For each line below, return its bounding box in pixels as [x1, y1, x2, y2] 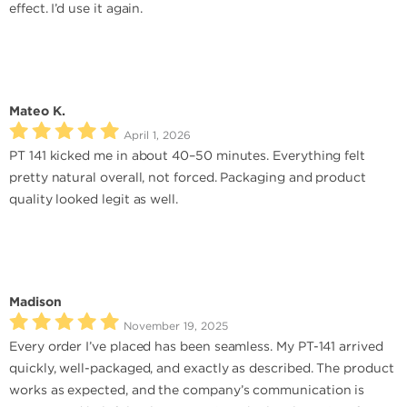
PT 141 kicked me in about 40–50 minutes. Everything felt [9, 148, 366, 164]
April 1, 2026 [124, 129, 191, 143]
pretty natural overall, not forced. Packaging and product [9, 170, 367, 186]
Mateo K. [9, 104, 65, 120]
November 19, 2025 [124, 320, 228, 333]
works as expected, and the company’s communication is [9, 382, 365, 399]
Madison [9, 294, 62, 311]
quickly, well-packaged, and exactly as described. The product [9, 361, 394, 377]
